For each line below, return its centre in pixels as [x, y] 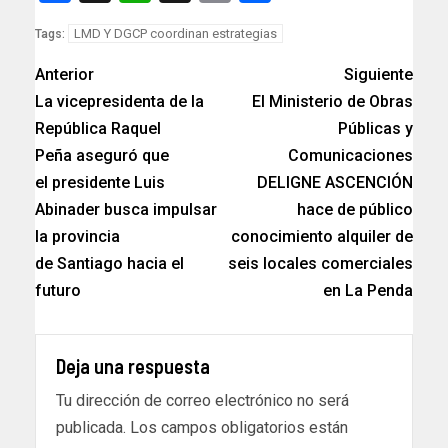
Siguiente [378, 75]
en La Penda [368, 291]
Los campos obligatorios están [239, 428]
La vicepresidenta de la [119, 102]
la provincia [77, 237]
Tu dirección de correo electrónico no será [202, 401]
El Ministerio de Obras [332, 102]
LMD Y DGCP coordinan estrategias [175, 34]
